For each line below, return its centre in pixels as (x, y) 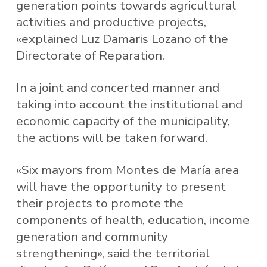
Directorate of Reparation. (90, 56)
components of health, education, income (133, 220)
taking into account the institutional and (129, 105)
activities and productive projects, (111, 22)
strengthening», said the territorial (113, 253)
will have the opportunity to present (121, 186)
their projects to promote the (100, 203)
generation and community (92, 236)
